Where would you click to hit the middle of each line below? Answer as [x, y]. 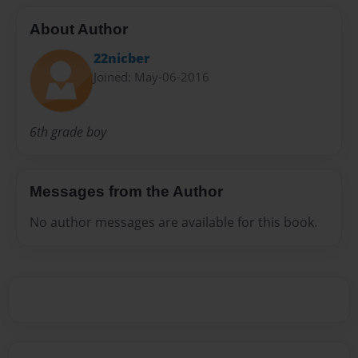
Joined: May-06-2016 [151, 77]
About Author [79, 29]
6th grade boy [68, 132]
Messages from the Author [126, 192]
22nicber [122, 59]
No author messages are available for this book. [173, 223]
